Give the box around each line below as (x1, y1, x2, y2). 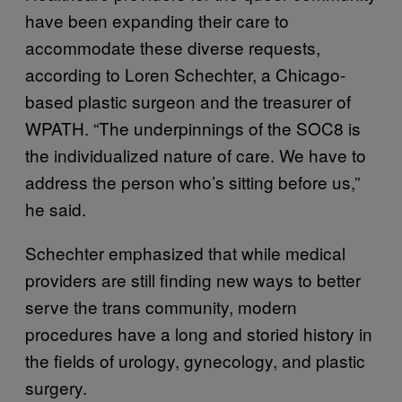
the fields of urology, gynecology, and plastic (25, 347, 365, 372)
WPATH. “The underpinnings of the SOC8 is (25, 115, 361, 140)
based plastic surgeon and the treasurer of (25, 88, 351, 113)
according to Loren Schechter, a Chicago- (25, 61, 345, 86)
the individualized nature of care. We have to (25, 142, 366, 167)
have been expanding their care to (25, 7, 289, 32)
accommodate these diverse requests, (25, 34, 320, 59)
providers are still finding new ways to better (25, 267, 361, 292)
